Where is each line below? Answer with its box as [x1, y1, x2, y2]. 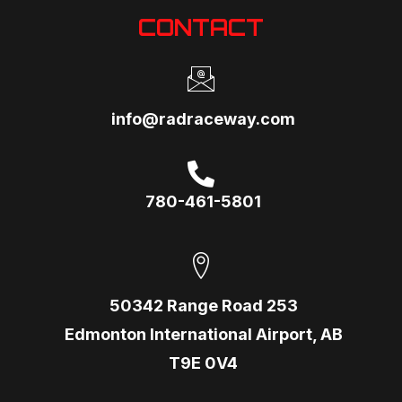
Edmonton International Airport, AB [64, 324, 343, 344]
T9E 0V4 [169, 353, 238, 372]
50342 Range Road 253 [109, 295, 298, 315]
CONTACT [138, 13, 264, 41]
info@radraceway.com [111, 109, 295, 128]
